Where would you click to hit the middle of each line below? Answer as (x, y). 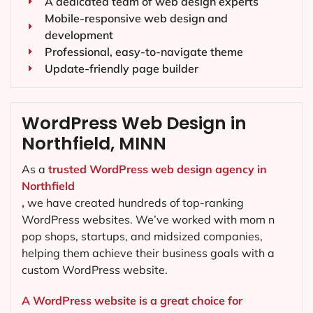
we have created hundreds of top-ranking (134, 203)
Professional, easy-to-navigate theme (144, 52)
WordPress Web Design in (134, 124)
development (79, 35)
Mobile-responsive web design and (136, 19)
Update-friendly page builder (121, 69)
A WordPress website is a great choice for (132, 300)
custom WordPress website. (95, 270)
